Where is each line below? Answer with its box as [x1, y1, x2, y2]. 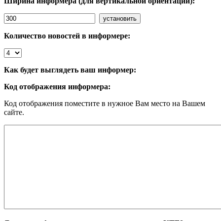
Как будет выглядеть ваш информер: [4, 66, 136, 74]
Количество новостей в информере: [4, 32, 130, 40]
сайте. [4, 108, 24, 117]
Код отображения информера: [4, 82, 110, 91]
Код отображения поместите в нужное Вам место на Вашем [4, 99, 205, 108]
